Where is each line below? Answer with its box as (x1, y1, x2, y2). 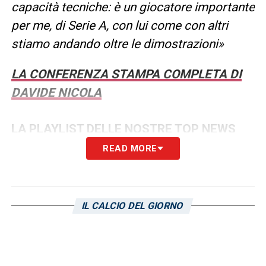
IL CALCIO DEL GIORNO (81, 199, 186, 211)
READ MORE (103, 142, 157, 154)
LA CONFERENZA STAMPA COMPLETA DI (11, 66, 242, 81)
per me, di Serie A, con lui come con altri (11, 18, 228, 33)
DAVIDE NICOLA (11, 85, 102, 100)
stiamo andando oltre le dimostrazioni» (11, 36, 224, 51)
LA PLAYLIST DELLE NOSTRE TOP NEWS (11, 121, 236, 136)
